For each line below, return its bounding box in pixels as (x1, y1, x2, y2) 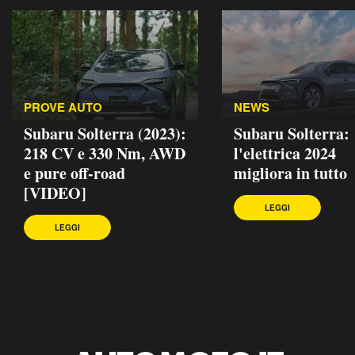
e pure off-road (24, 161, 125, 185)
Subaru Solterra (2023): (24, 121, 186, 145)
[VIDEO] (24, 181, 86, 204)
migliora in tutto (234, 161, 347, 185)
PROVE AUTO (24, 97, 102, 116)
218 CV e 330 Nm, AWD (24, 141, 185, 165)
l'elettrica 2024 (234, 141, 336, 165)
